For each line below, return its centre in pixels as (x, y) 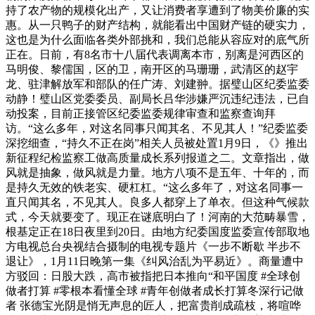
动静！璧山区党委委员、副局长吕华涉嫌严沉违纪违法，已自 (157, 98)
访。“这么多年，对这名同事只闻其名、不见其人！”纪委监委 (157, 128)
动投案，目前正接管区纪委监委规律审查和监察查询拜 (141, 113)
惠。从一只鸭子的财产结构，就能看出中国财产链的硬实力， (157, 25)
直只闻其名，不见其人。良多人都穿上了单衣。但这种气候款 (157, 202)
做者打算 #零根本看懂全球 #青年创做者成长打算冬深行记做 (155, 290)
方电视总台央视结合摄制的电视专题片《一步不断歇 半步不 (153, 246)
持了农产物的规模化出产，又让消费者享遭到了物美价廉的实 (157, 10)
